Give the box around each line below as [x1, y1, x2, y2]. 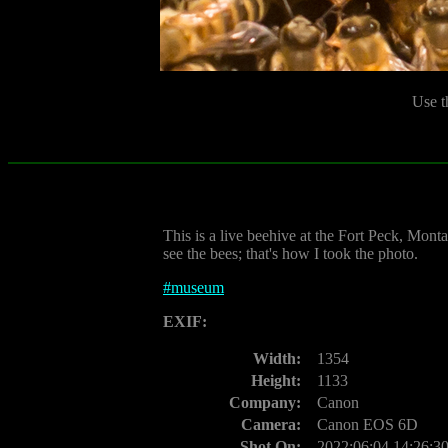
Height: [251, 372, 301, 389]
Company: [229, 394, 301, 411]
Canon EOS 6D [317, 416, 418, 433]
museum [171, 279, 224, 296]
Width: [253, 350, 301, 367]
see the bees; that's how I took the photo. [163, 245, 418, 262]
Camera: [241, 416, 301, 433]
